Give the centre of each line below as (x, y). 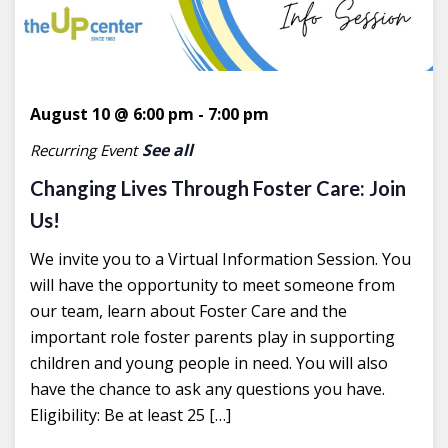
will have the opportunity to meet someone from (212, 284)
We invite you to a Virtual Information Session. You (220, 258)
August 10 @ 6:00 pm (112, 113)
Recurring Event (83, 150)
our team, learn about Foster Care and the (188, 310)
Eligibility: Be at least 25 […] (130, 414)
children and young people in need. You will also (209, 362)
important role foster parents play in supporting (212, 336)
